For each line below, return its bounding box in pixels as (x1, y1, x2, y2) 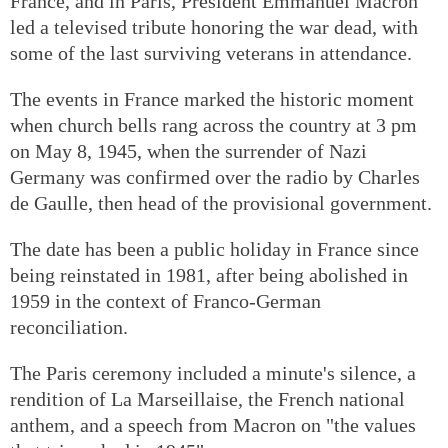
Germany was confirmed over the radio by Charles (10, 165, 420, 188)
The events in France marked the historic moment (10, 87, 414, 110)
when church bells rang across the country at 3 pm (10, 113, 417, 136)
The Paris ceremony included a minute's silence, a (10, 361, 416, 384)
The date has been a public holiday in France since (10, 237, 419, 260)
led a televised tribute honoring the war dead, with (10, 15, 418, 38)
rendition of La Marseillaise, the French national (10, 387, 405, 410)
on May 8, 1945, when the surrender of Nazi (10, 139, 367, 162)
